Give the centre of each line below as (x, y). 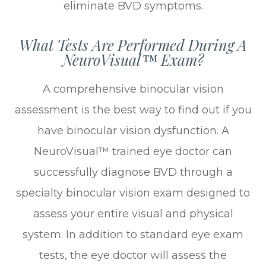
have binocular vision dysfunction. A (133, 130)
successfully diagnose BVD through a (133, 172)
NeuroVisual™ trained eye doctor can (133, 151)
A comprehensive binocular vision (133, 89)
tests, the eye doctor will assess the (133, 255)
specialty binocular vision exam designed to (133, 193)
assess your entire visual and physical (133, 213)
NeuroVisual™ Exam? (133, 59)
